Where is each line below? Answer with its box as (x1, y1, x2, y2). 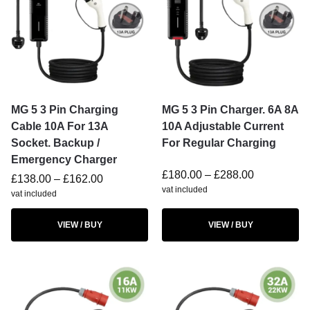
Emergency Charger (11, 154, 117, 165)
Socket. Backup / (11, 137, 100, 149)
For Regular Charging (162, 137, 276, 149)
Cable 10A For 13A (11, 120, 108, 132)
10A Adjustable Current (162, 120, 284, 132)
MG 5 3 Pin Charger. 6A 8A (162, 104, 298, 116)
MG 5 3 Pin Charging (11, 104, 118, 116)
